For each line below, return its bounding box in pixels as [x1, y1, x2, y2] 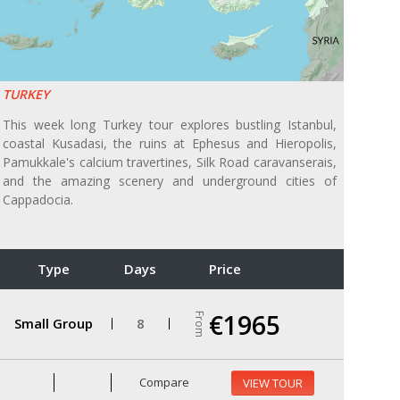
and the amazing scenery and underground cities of [3, 171, 337, 189]
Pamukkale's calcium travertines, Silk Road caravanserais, [3, 153, 337, 171]
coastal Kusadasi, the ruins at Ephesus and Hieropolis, [3, 134, 337, 152]
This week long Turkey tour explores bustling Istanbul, [3, 115, 337, 133]
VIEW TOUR [242, 374, 303, 391]
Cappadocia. [3, 190, 73, 208]
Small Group [13, 314, 93, 333]
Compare [137, 374, 190, 391]
